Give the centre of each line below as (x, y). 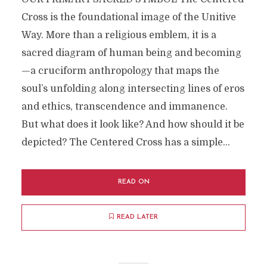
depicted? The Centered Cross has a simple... (125, 143)
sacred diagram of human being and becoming (131, 53)
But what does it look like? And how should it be (133, 125)
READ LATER (137, 218)
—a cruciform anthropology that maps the (120, 71)
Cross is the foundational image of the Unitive (128, 18)
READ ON (133, 182)
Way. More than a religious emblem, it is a (119, 35)
